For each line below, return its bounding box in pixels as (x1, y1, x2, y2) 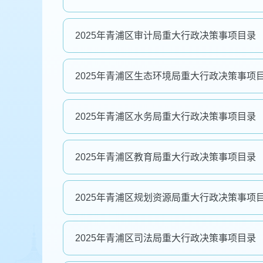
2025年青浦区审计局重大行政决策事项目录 (75, 30, 256, 41)
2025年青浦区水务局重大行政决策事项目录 (75, 111, 256, 122)
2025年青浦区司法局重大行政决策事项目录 (75, 232, 256, 243)
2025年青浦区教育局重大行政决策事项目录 (75, 151, 256, 162)
